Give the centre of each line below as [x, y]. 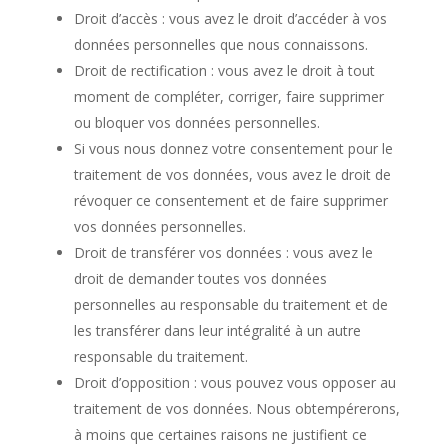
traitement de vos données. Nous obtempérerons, [236, 408]
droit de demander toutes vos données [200, 278]
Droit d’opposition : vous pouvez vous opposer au [234, 382]
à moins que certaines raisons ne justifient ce [220, 434]
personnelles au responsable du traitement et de [230, 304]
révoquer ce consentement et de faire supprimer [230, 200]
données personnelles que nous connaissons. [220, 44]
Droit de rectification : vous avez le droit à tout [224, 70]
